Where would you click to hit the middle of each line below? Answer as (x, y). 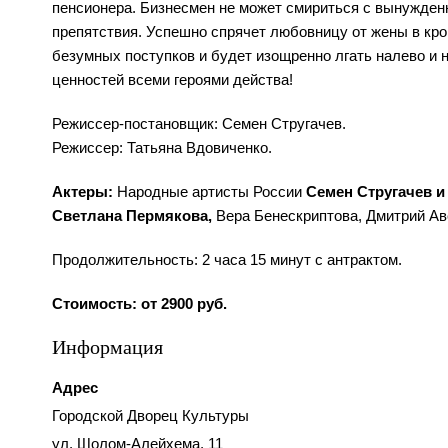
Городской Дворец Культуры (150, 416)
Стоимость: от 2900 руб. (139, 304)
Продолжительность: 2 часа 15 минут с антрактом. (227, 260)
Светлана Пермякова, (134, 216)
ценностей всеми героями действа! (172, 80)
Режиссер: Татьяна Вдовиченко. (162, 148)
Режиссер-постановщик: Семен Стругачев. (199, 124)
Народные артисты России (209, 192)
